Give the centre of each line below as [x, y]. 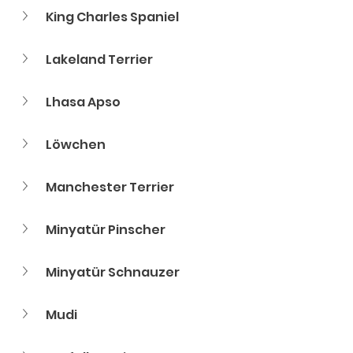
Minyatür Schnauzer [113, 272]
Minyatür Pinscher [106, 230]
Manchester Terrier [110, 187]
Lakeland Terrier [99, 59]
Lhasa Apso [83, 102]
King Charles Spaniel [112, 17]
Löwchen [76, 145]
